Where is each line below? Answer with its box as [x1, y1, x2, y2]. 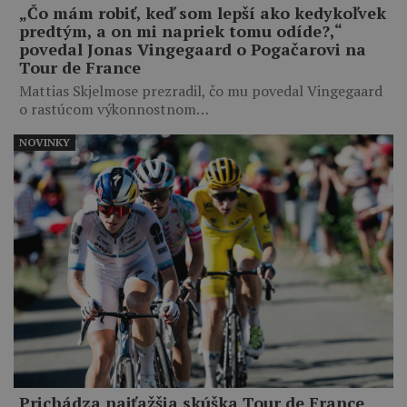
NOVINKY [19, 134, 70, 149]
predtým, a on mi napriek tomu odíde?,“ [19, 19, 342, 42]
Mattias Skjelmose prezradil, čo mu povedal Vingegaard [19, 80, 382, 101]
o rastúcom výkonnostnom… [19, 98, 209, 119]
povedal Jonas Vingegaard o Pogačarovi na [19, 37, 366, 60]
